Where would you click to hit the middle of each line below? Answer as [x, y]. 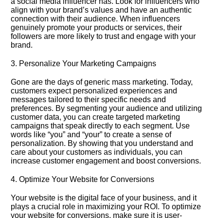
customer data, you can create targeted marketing [96, 117]
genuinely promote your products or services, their [97, 27]
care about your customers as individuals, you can [97, 152]
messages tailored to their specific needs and [89, 100]
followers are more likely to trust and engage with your [103, 36]
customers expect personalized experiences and [94, 91]
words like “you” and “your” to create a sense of [91, 135]
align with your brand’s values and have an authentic [101, 10]
